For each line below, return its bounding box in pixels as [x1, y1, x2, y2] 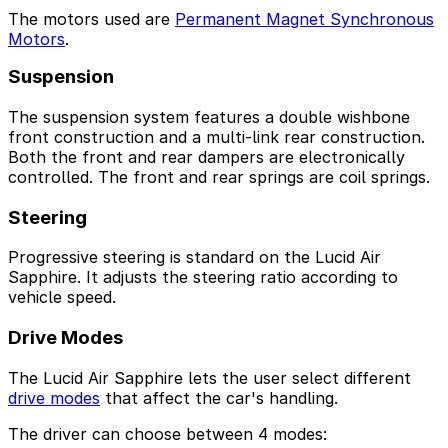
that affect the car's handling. [100, 387, 338, 408]
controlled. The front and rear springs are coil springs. [8, 166, 430, 187]
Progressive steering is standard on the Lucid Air [8, 247, 381, 268]
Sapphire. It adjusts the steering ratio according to [8, 267, 398, 288]
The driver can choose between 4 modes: [8, 423, 327, 444]
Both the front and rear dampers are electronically [8, 146, 405, 167]
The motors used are [8, 9, 175, 30]
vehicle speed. [8, 287, 116, 308]
